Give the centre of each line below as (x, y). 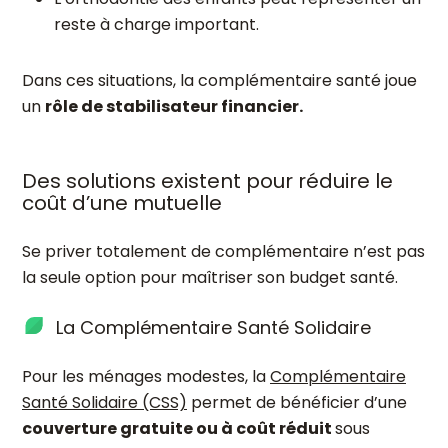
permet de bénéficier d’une (297, 402)
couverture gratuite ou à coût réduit (178, 428)
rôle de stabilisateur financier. (174, 106)
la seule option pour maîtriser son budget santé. (210, 277)
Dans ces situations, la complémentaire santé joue (219, 80)
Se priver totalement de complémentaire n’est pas (223, 251)
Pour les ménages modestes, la (146, 376)
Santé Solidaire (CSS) (104, 402)
